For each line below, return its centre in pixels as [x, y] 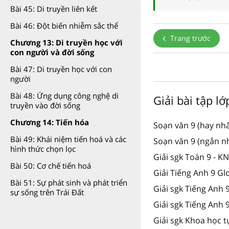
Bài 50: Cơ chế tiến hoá [51, 166]
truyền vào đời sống [45, 105]
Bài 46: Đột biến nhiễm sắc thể [64, 26]
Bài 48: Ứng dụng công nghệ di [64, 96]
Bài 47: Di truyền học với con [61, 69]
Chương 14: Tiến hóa [50, 122]
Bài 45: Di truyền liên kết [54, 9]
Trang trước [189, 38]
